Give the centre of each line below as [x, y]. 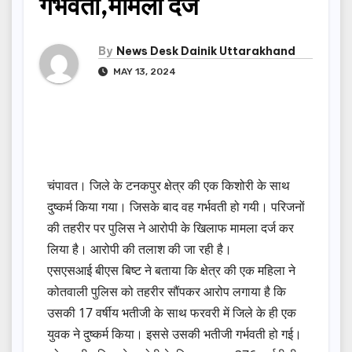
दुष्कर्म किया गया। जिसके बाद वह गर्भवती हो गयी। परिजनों [176, 207]
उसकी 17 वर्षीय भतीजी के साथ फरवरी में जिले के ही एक [172, 313]
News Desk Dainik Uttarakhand [206, 51]
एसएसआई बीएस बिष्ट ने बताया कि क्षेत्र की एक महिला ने [171, 271]
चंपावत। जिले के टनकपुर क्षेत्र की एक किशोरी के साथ [169, 186]
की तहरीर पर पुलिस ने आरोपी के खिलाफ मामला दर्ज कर [170, 228]
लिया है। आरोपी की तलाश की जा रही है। [139, 249]
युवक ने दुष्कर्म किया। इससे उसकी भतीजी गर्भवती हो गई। [174, 334]
